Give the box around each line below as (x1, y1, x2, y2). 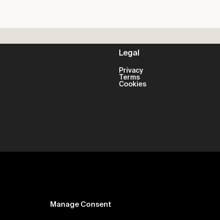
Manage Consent (50, 201, 112, 208)
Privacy (119, 67, 143, 74)
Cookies (119, 81, 147, 88)
